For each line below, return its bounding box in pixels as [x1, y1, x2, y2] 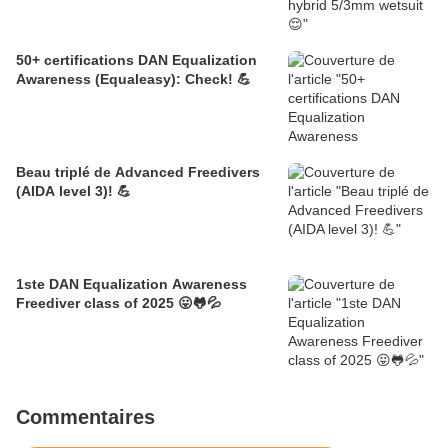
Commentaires [16, 406, 155, 429]
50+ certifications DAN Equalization [16, 52, 257, 69]
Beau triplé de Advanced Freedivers [16, 164, 260, 181]
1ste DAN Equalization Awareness [16, 276, 247, 293]
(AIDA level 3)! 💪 [16, 183, 131, 200]
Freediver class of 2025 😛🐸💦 [16, 295, 221, 312]
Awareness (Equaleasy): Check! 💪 [16, 71, 251, 88]
